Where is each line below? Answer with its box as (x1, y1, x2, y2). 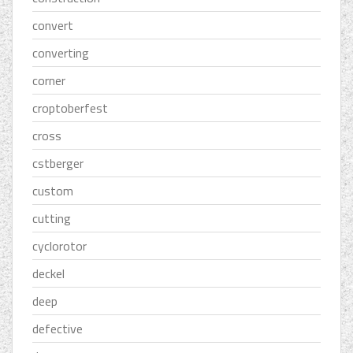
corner (32, 71, 65, 91)
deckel (32, 264, 65, 284)
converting (32, 43, 89, 63)
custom (32, 181, 73, 201)
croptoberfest (32, 98, 108, 118)
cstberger (32, 154, 84, 173)
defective (32, 319, 83, 339)
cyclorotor (32, 236, 87, 256)
